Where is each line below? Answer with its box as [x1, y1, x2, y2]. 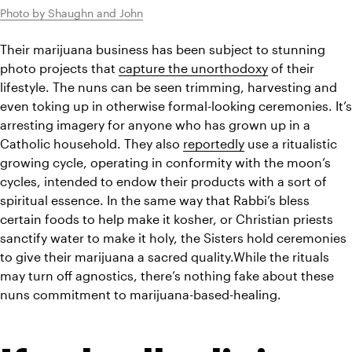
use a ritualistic [244, 135, 337, 151]
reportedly [183, 135, 244, 151]
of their [268, 60, 314, 75]
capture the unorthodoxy [119, 60, 268, 75]
